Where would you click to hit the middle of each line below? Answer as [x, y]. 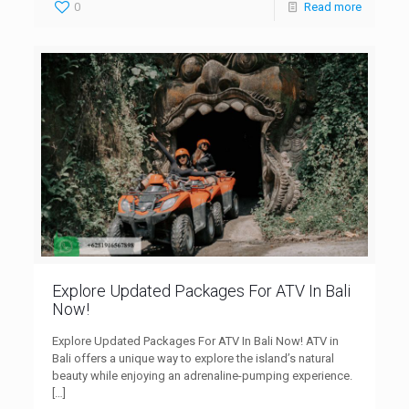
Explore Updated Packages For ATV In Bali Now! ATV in [196, 341]
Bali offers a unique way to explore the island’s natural [194, 359]
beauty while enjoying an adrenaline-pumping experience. [203, 376]
